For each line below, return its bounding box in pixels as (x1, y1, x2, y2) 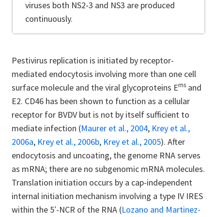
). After (161, 136, 185, 147)
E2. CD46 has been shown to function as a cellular (12, 95, 190, 107)
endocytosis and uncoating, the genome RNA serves (12, 149, 201, 161)
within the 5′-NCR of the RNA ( (12, 203, 122, 215)
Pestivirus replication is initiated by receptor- (12, 54, 174, 66)
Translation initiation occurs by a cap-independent (12, 176, 192, 188)
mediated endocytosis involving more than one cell (12, 68, 196, 79)
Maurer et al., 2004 (81, 122, 148, 134)
